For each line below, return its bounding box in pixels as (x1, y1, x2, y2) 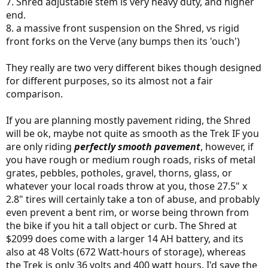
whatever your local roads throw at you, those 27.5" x (6, 179, 247, 193)
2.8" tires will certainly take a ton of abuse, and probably (6, 192, 260, 206)
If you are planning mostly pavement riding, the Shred (6, 113, 251, 127)
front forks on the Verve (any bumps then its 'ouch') (6, 34, 240, 48)
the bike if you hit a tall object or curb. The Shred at (6, 218, 237, 232)
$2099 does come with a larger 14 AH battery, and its (6, 232, 243, 245)
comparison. (6, 87, 63, 100)
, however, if (200, 139, 254, 153)
